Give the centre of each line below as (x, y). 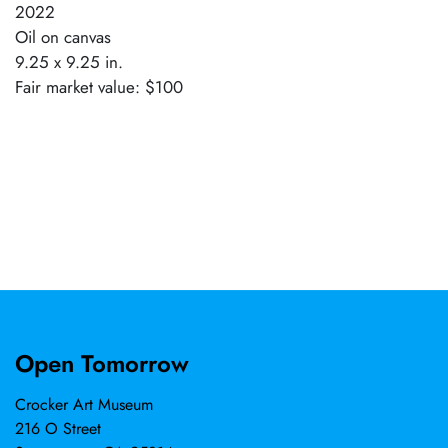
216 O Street (58, 428)
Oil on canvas (63, 36)
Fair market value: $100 (99, 86)
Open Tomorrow (102, 363)
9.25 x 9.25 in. (69, 61)
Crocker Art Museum (84, 404)
